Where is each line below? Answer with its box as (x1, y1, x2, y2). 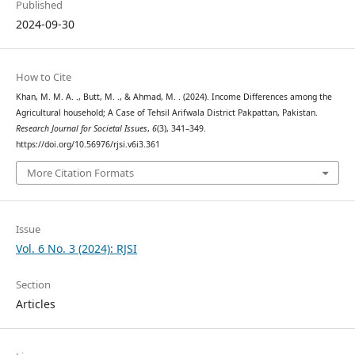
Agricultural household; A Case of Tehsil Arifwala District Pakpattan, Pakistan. (15, 107, 318, 119)
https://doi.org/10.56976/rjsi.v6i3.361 (15, 139, 160, 151)
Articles (15, 296, 55, 311)
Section (15, 277, 51, 292)
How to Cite (15, 70, 71, 85)
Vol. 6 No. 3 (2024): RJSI (15, 240, 137, 256)
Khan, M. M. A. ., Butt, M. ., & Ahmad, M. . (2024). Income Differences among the (15, 91, 332, 103)
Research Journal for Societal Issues (15, 123, 147, 135)
